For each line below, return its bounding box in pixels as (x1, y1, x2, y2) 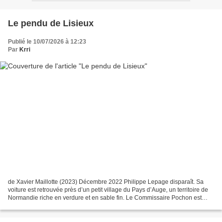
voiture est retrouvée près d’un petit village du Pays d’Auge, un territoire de (8, 186, 208, 194)
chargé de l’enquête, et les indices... (8, 202, 105, 210)
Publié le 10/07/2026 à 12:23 (8, 38, 86, 45)
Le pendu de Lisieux (8, 18, 94, 28)
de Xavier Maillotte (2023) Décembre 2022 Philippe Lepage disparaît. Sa (8, 178, 204, 186)
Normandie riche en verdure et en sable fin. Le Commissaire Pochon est (8, 194, 202, 202)
